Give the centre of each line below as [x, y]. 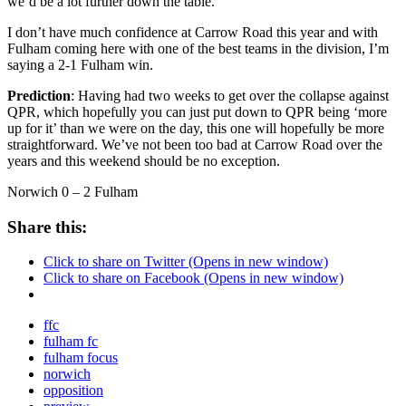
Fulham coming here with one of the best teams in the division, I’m [198, 48]
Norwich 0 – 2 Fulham [72, 191]
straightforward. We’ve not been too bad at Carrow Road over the [195, 144]
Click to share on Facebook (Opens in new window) [193, 278]
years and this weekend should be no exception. [144, 160]
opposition [73, 391]
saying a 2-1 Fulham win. [80, 64]
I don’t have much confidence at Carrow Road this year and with [193, 32]
